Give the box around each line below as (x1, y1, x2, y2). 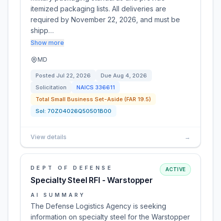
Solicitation (36, 84, 67, 91)
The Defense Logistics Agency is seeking (31, 202, 166, 210)
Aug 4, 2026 (113, 72, 147, 79)
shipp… (31, 26, 54, 35)
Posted (36, 72, 56, 79)
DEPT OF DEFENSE (31, 164, 113, 171)
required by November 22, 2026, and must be (31, 15, 180, 24)
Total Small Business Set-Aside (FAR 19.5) (36, 96, 151, 103)
